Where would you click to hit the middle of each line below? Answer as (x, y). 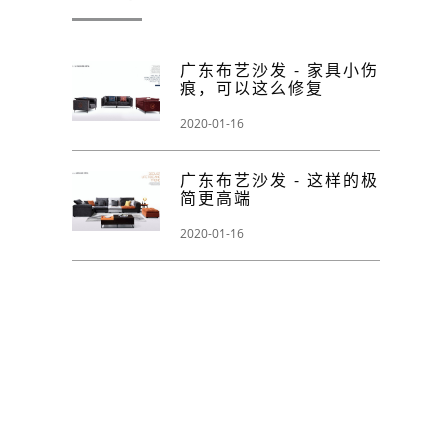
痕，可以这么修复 (251, 88)
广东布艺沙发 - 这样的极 (279, 180)
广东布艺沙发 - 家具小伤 (279, 70)
